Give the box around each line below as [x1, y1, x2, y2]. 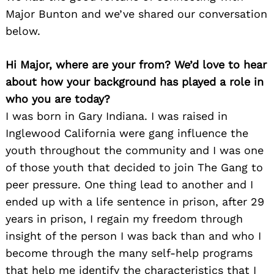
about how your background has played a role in [6, 75, 264, 88]
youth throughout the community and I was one [6, 143, 264, 157]
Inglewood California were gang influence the [6, 126, 248, 139]
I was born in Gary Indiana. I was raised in [6, 109, 228, 122]
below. [6, 24, 40, 37]
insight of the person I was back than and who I [6, 229, 261, 242]
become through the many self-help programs [6, 246, 253, 259]
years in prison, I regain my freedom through [6, 212, 243, 225]
